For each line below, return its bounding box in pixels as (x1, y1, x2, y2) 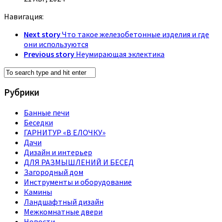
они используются (24, 39, 88, 49)
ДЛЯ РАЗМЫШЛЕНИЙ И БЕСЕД (24, 157, 134, 167)
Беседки (24, 117, 53, 127)
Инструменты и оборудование (24, 177, 132, 187)
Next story (24, 29, 60, 39)
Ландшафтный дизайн (24, 197, 104, 207)
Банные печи (24, 108, 69, 117)
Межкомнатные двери (24, 207, 103, 217)
